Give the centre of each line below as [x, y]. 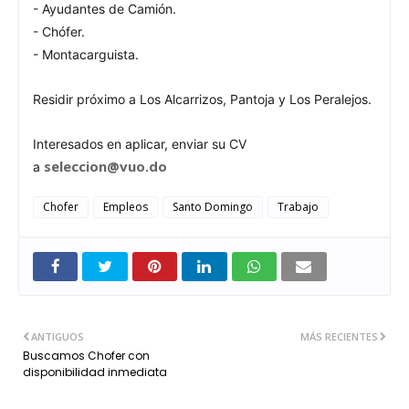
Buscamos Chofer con [86, 355]
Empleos [126, 206]
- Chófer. [59, 31]
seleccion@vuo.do [105, 166]
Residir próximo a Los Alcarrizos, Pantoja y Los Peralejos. [202, 99]
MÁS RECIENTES [339, 336]
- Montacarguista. [86, 54]
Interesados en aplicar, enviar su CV [140, 143]
